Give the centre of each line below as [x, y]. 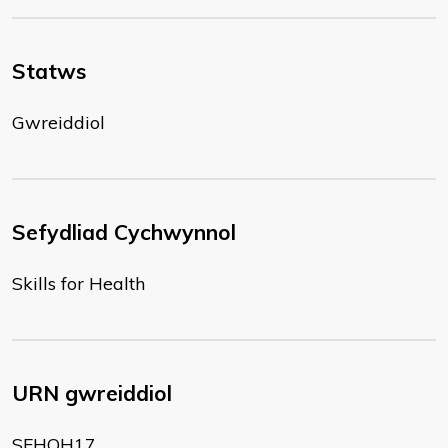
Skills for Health [78, 283]
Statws [49, 71]
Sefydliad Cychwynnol [124, 232]
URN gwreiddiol [92, 393]
